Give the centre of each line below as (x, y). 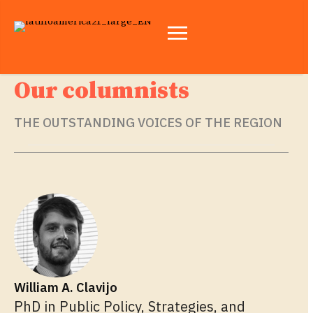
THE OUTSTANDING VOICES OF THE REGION (148, 122)
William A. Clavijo (66, 287)
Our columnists (102, 90)
